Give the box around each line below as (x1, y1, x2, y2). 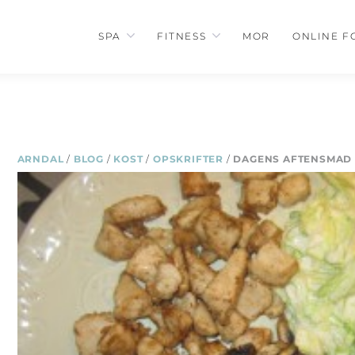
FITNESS (156, 30, 207, 43)
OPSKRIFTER (152, 152, 223, 165)
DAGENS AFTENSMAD (233, 152, 353, 165)
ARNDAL (17, 152, 64, 165)
